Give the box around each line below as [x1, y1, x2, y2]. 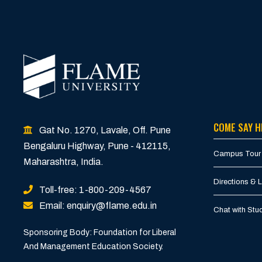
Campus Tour [213, 149, 261, 158]
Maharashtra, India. [23, 157, 104, 167]
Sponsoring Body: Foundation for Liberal [23, 228, 176, 237]
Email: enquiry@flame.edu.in [37, 201, 157, 211]
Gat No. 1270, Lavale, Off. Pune [37, 125, 171, 136]
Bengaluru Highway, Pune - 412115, [23, 141, 171, 151]
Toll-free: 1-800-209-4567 [37, 185, 151, 195]
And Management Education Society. [23, 242, 163, 251]
